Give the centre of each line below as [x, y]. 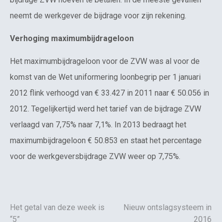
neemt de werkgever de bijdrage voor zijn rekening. [98, 15]
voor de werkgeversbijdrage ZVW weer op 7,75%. [95, 157]
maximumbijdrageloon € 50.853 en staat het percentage [106, 141]
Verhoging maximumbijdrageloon [72, 39]
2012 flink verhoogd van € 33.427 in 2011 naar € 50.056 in [110, 93]
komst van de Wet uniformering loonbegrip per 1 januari [105, 77]
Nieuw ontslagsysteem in [167, 207]
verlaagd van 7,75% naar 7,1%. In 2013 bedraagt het [98, 125]
